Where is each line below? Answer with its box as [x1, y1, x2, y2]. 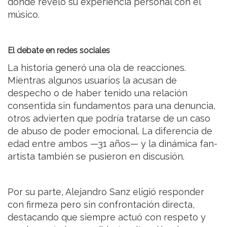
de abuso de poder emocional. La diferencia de [8, 125, 212, 136]
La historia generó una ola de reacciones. [8, 62, 186, 73]
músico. [8, 9, 40, 20]
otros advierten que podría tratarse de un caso [8, 112, 210, 124]
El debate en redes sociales [8, 45, 110, 55]
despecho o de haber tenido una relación [8, 87, 187, 98]
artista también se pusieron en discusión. [8, 150, 184, 162]
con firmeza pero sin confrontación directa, [8, 199, 195, 210]
